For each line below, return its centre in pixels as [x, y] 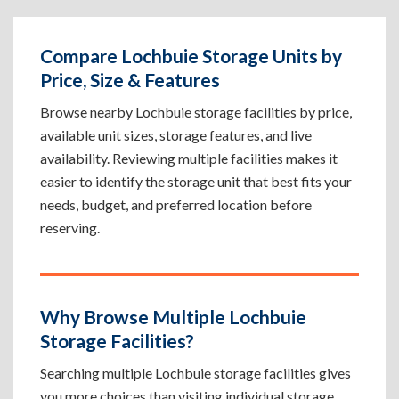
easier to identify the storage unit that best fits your [196, 181]
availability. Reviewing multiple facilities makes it [189, 158]
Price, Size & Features [130, 80]
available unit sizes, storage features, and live [176, 135]
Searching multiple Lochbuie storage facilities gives [195, 373]
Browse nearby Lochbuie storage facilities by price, [196, 112]
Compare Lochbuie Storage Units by [191, 56]
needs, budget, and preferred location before [176, 204]
